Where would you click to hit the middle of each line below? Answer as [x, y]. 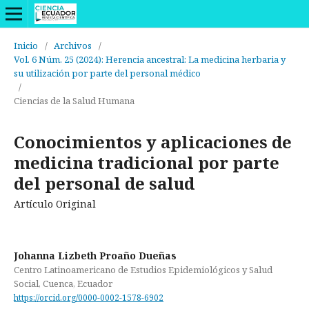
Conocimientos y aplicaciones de [153, 142]
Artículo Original [55, 204]
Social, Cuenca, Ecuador [63, 283]
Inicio [26, 46]
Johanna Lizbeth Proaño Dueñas [95, 256]
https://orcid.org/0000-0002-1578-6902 [89, 297]
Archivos [73, 46]
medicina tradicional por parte [147, 162]
